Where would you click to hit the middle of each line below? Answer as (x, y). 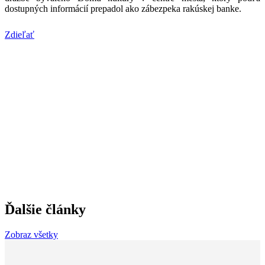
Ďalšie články (45, 210)
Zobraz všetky (31, 234)
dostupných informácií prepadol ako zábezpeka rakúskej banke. (123, 9)
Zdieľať (20, 35)
